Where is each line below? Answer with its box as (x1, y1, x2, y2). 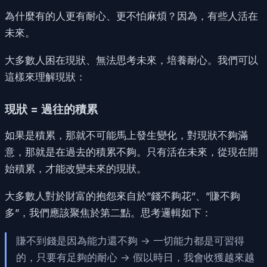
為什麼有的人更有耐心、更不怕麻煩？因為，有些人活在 (5, 10, 258, 22)
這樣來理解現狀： (5, 70, 86, 83)
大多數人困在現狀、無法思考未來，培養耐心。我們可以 (5, 54, 258, 66)
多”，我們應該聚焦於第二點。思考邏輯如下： (5, 206, 212, 219)
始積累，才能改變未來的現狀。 (5, 162, 147, 175)
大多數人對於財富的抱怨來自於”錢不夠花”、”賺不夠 (5, 190, 240, 202)
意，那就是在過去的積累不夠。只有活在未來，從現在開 (5, 145, 258, 158)
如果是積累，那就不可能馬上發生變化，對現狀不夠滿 (5, 129, 248, 141)
